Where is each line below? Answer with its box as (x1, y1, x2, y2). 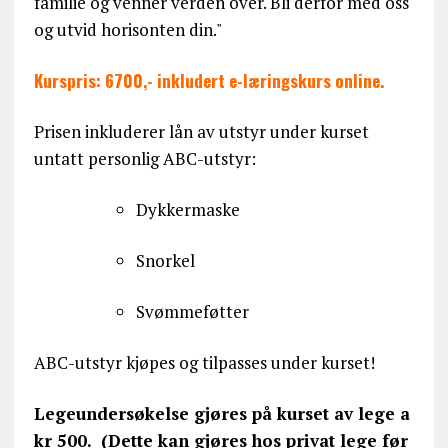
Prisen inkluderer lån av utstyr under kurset (33, 119, 369, 143)
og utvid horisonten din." (33, 17, 222, 41)
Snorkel (135, 248, 195, 272)
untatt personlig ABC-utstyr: (33, 146, 256, 170)
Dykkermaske (135, 197, 240, 221)
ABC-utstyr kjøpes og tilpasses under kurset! (33, 350, 375, 374)
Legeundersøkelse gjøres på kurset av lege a (33, 401, 410, 425)
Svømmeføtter (135, 299, 249, 323)
